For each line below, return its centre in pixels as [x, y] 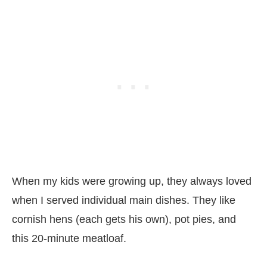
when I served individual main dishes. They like [124, 201]
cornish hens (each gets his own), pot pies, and [124, 220]
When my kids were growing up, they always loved [132, 181]
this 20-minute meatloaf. [71, 239]
